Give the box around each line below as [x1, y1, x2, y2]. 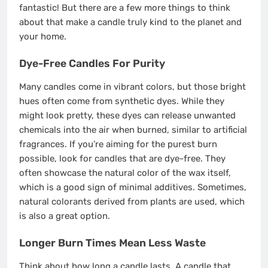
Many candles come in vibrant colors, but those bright [19, 81, 246, 93]
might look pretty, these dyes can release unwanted [19, 110, 236, 121]
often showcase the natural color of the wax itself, [19, 167, 231, 179]
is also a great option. [19, 211, 110, 222]
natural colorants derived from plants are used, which [19, 196, 245, 208]
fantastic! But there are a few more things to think [19, 2, 230, 14]
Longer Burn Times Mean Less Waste [19, 236, 206, 249]
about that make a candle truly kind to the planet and [19, 17, 242, 28]
